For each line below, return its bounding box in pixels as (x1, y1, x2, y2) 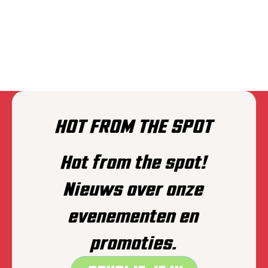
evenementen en (69, 205, 199, 226)
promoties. (90, 232, 178, 253)
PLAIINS (37, 54, 90, 72)
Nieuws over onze (64, 178, 204, 199)
